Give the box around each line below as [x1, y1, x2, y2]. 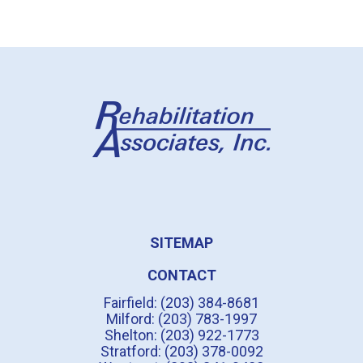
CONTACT [147, 267, 216, 284]
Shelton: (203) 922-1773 [104, 327, 259, 344]
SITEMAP [150, 234, 213, 251]
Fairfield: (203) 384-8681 [104, 294, 259, 311]
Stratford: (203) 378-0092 [100, 343, 263, 360]
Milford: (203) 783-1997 [106, 310, 257, 327]
